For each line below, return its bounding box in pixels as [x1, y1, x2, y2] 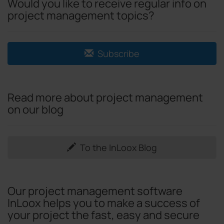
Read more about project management [7, 89, 203, 105]
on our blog [7, 101, 63, 117]
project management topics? [7, 8, 154, 23]
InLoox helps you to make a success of [7, 195, 200, 210]
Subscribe [95, 47, 139, 60]
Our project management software [7, 183, 182, 198]
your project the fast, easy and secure [7, 207, 199, 222]
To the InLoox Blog [78, 141, 157, 153]
